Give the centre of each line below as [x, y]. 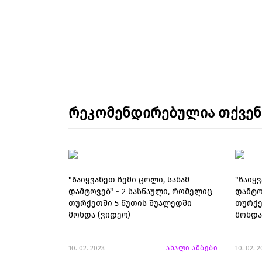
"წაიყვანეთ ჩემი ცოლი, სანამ [129, 180]
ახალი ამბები [192, 248]
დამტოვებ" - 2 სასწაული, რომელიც [140, 192]
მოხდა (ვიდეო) [99, 215]
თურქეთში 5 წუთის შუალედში [130, 203]
